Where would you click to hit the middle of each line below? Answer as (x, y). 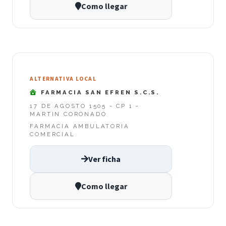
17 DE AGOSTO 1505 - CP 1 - (85, 106)
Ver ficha (104, 159)
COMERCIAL (52, 134)
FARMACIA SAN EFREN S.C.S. (99, 93)
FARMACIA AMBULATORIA (80, 126)
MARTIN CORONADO (68, 114)
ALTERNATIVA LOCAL (63, 78)
